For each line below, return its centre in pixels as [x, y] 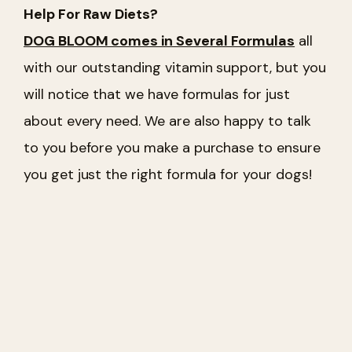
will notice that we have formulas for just [157, 94]
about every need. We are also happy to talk [167, 121]
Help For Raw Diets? [91, 14]
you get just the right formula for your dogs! [168, 174]
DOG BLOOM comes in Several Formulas [159, 40]
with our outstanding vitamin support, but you [175, 67]
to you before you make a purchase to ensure [172, 147]
